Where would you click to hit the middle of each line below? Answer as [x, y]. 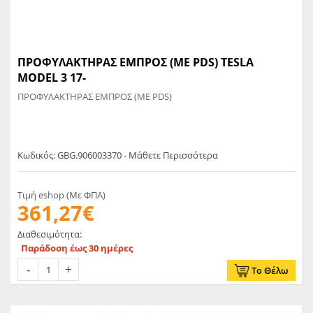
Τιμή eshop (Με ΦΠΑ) [61, 195]
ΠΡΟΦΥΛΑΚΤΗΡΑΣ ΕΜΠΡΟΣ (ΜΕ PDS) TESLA [136, 62]
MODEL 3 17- [52, 78]
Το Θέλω [270, 271]
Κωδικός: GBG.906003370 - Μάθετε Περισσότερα [118, 155]
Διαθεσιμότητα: [50, 234]
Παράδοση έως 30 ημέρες [77, 248]
